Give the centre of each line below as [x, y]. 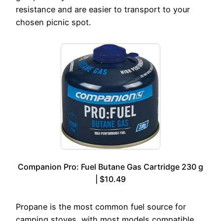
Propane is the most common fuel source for [101, 207]
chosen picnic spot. [53, 22]
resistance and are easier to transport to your [103, 9]
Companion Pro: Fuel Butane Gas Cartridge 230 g [110, 167]
